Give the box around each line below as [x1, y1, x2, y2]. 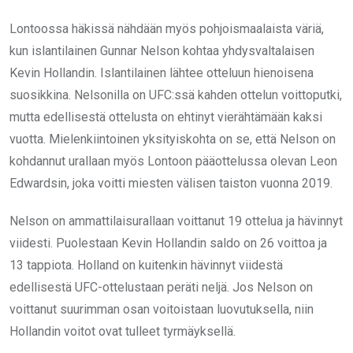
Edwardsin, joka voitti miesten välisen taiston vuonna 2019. [9, 175, 333, 191]
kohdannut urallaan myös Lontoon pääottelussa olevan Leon [9, 153, 337, 169]
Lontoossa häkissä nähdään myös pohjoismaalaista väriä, [9, 20, 324, 36]
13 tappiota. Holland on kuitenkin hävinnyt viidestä [9, 257, 283, 273]
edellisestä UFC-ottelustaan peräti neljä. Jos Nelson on [9, 279, 313, 295]
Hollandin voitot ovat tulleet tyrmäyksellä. [9, 323, 236, 339]
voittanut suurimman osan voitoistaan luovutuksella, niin [9, 301, 314, 317]
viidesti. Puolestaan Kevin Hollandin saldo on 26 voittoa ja [9, 235, 327, 251]
